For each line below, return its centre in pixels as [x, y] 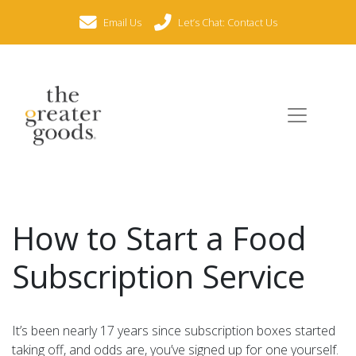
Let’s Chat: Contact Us [227, 22]
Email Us [122, 22]
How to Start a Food [159, 238]
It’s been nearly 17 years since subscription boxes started [174, 330]
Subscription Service [159, 276]
